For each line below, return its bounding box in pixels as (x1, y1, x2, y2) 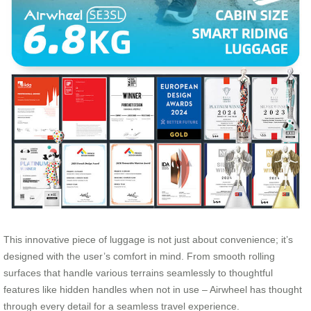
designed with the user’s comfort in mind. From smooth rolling (3, 251, 275, 262)
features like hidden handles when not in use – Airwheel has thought (3, 284, 302, 296)
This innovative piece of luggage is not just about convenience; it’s (3, 234, 293, 246)
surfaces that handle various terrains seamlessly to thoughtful (3, 267, 273, 279)
